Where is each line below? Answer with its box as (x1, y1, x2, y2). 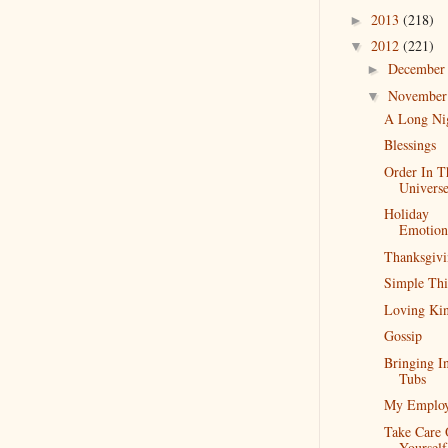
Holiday (383, 204, 429, 223)
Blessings (383, 135, 436, 154)
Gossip (383, 326, 422, 345)
